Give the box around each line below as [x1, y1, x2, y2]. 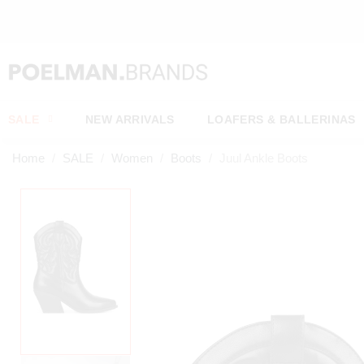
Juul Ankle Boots [219, 151, 308, 165]
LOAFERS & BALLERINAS [206, 113, 356, 126]
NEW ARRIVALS [85, 113, 175, 126]
